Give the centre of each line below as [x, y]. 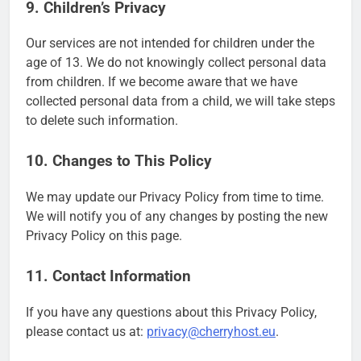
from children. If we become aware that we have [162, 82]
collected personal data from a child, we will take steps [180, 102]
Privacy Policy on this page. [104, 235]
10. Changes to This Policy [119, 162]
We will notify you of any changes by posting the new [177, 216]
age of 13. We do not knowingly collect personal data [176, 63]
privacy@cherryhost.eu [211, 331]
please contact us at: [86, 331]
